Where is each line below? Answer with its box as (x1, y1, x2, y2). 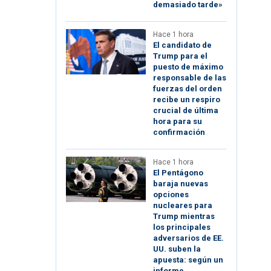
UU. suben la (153, 244, 201, 254)
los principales (153, 223, 211, 232)
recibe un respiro (153, 95, 220, 105)
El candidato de (153, 41, 212, 50)
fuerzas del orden (153, 84, 222, 94)
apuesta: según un (153, 255, 223, 265)
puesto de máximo (153, 62, 223, 72)
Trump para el (153, 51, 207, 61)
